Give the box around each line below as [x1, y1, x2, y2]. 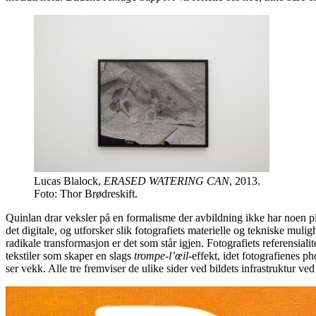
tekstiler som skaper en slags [6, 249, 134, 262]
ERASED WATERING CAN [104, 174, 229, 187]
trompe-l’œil [134, 249, 188, 262]
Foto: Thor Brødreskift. [34, 187, 138, 200]
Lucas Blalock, [34, 174, 104, 187]
